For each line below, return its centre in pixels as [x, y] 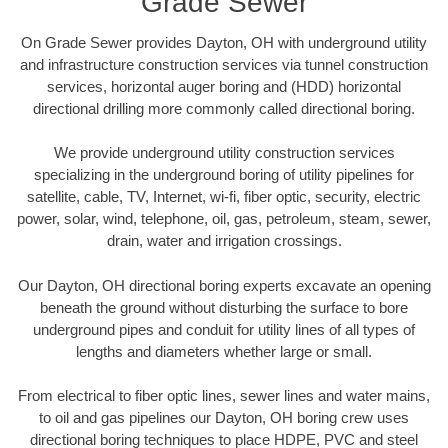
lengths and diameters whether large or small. [224, 351]
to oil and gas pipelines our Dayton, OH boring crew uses [224, 418]
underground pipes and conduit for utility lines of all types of [224, 329]
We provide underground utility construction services [224, 153]
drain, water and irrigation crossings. [224, 241]
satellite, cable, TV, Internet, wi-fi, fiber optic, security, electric [224, 197]
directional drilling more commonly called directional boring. [224, 108]
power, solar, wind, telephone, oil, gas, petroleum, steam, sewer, [224, 219]
